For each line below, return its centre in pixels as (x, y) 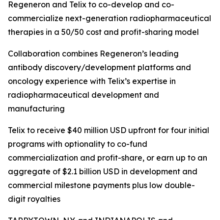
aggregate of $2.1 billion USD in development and (103, 171)
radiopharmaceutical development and (83, 95)
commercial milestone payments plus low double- (101, 185)
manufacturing (36, 109)
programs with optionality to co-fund (78, 144)
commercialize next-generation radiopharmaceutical (110, 18)
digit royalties (34, 199)
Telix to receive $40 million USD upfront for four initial (109, 130)
